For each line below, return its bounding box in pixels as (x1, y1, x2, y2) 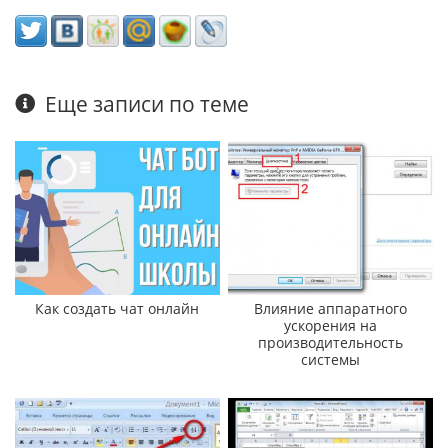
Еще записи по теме (45, 89, 250, 118)
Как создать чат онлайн (35, 298, 200, 318)
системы (301, 349, 361, 369)
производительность (258, 332, 404, 352)
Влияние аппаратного (254, 298, 408, 318)
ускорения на (284, 315, 378, 335)
